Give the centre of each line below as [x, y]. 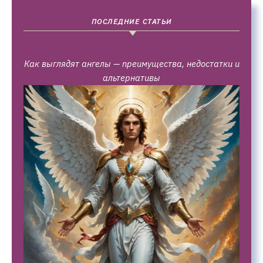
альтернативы [131, 78]
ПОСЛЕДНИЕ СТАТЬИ [131, 21]
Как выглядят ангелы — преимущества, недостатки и [131, 64]
